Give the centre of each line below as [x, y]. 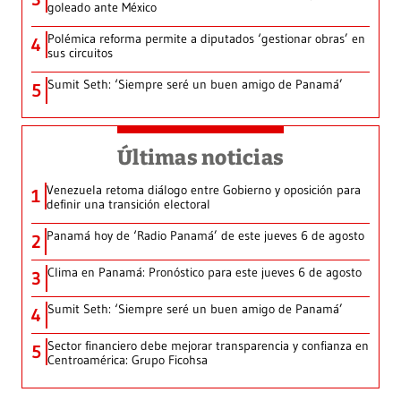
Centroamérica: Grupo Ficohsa [128, 359]
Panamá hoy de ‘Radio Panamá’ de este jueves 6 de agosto [205, 235]
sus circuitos [80, 52]
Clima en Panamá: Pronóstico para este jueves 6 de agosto [205, 272]
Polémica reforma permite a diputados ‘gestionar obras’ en [206, 38]
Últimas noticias [200, 157]
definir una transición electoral [128, 204]
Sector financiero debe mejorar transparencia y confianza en [208, 345]
